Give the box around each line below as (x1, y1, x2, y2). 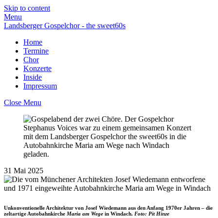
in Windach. (103, 210, 134, 217)
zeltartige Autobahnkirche (4, 210, 67, 217)
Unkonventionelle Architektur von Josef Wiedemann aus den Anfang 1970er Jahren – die (4, 204, 213, 211)
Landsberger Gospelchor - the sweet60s (4, 21, 126, 30)
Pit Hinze (148, 210, 169, 217)
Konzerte (23, 64, 52, 73)
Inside (23, 73, 42, 81)
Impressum (23, 82, 57, 90)
